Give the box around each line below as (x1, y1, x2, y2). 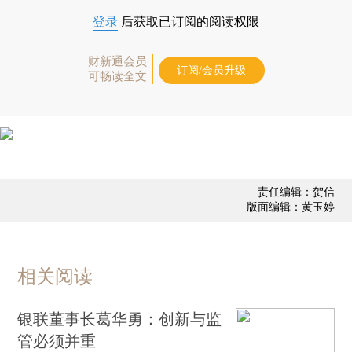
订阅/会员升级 (177, 64, 246, 76)
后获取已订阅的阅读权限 (118, 14, 259, 28)
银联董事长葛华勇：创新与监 (17, 308, 222, 328)
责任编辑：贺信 (257, 185, 335, 199)
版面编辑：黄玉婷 (246, 200, 335, 214)
